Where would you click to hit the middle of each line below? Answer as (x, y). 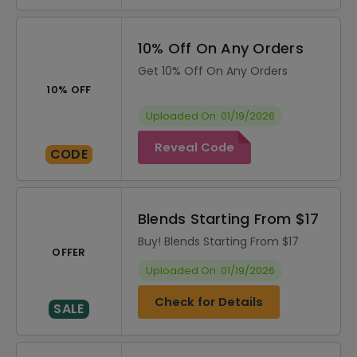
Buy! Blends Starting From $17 (218, 241)
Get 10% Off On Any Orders (213, 71)
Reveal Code (194, 147)
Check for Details (209, 302)
